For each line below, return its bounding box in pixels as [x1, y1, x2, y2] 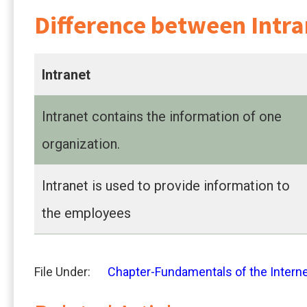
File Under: [34, 264, 90, 279]
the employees [42, 204, 131, 221]
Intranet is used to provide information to [42, 177, 290, 194]
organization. [42, 135, 120, 152]
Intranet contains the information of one [42, 108, 282, 125]
